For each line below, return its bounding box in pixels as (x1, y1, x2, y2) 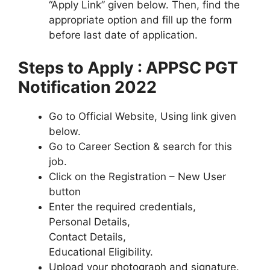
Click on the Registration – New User (49, 170, 226, 183)
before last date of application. (49, 29, 198, 41)
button (49, 185, 81, 198)
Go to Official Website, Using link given (49, 110, 236, 122)
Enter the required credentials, (49, 200, 196, 213)
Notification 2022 (18, 77, 157, 97)
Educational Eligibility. (49, 245, 153, 258)
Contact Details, (49, 230, 126, 243)
